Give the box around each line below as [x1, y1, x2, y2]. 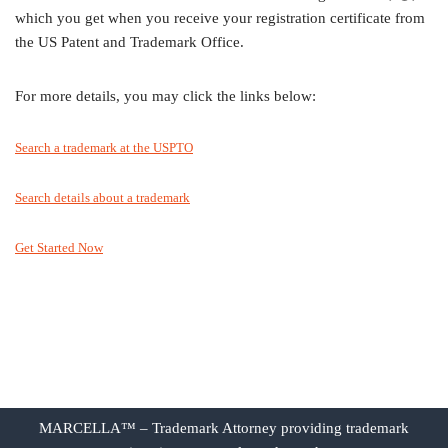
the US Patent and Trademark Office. [15, 34, 248, 51]
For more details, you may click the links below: [15, 88, 316, 105]
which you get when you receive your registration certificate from [15, 10, 425, 27]
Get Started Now [15, 240, 103, 256]
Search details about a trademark [15, 190, 190, 206]
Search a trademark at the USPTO [15, 140, 193, 156]
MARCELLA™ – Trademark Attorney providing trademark [39, 420, 409, 437]
